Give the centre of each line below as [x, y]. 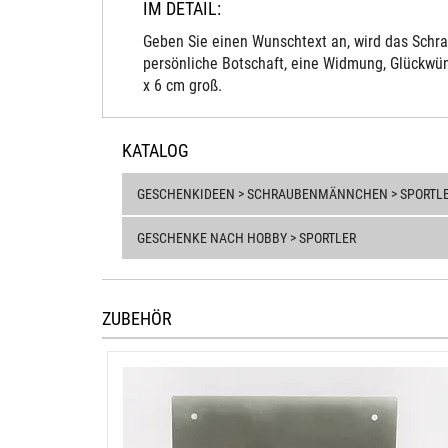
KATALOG [155, 150]
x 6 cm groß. [182, 85]
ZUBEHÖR [137, 318]
